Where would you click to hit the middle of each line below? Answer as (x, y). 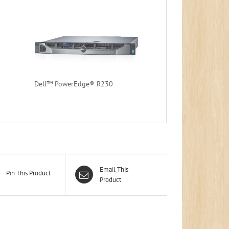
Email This (114, 169)
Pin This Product (28, 173)
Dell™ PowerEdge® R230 (73, 84)
